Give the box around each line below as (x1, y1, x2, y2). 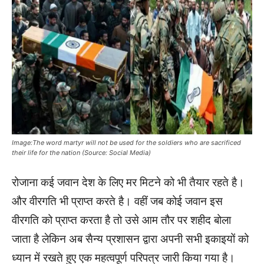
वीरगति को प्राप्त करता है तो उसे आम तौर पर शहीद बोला (12, 213, 231, 227)
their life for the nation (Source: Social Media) (12, 148, 151, 157)
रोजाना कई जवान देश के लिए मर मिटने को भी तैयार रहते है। (12, 176, 245, 190)
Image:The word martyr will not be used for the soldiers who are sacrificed (12, 138, 241, 147)
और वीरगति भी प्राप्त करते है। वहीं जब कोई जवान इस (12, 194, 223, 209)
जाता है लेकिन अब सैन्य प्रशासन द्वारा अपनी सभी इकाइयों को (12, 232, 249, 246)
